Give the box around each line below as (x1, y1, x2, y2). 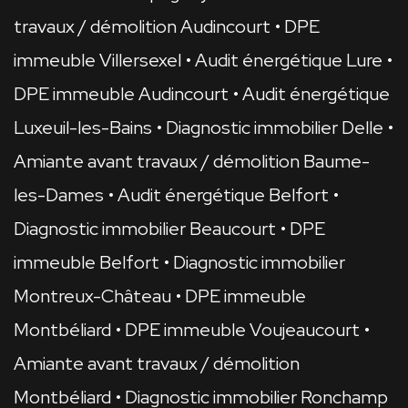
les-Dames (14, 183, 104, 208)
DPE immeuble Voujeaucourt (125, 318, 360, 342)
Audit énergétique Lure (195, 48, 382, 73)
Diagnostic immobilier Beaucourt (14, 217, 276, 241)
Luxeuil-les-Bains (14, 116, 152, 140)
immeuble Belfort (14, 250, 159, 275)
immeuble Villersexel (14, 48, 181, 73)
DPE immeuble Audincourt (14, 82, 229, 107)
